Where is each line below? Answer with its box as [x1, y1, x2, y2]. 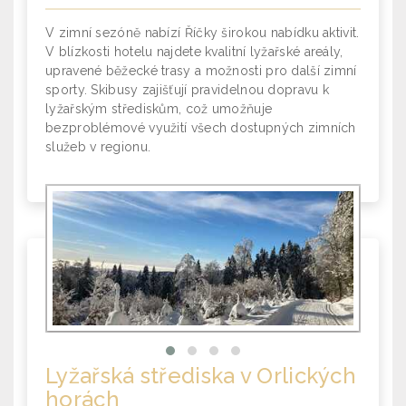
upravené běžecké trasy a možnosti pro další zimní [45, 63, 357, 78]
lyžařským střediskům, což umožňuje [45, 101, 273, 116]
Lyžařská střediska [45, 362, 236, 389]
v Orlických [235, 362, 357, 389]
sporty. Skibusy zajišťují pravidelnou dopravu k [45, 82, 330, 97]
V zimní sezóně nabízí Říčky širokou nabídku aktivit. [45, 25, 360, 40]
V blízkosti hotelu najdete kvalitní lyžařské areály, [45, 44, 343, 59]
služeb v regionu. [45, 140, 151, 154]
